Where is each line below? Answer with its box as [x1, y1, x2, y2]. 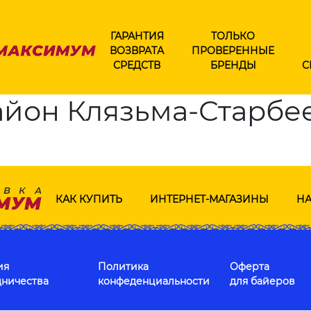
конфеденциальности [98, 275, 210, 287]
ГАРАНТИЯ [110, 29, 164, 42]
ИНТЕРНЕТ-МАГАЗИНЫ [149, 192, 269, 205]
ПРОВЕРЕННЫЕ [192, 44, 274, 57]
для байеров [230, 275, 295, 287]
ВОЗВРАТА [110, 44, 164, 57]
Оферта [230, 260, 269, 273]
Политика [98, 260, 149, 273]
